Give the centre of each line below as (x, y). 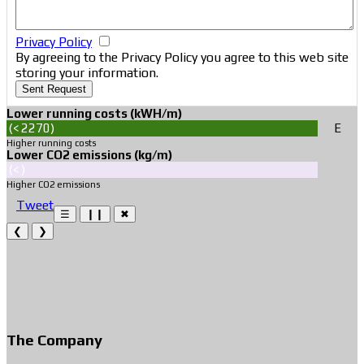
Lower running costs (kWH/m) (94, 114)
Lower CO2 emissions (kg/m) (89, 155)
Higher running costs (51, 143)
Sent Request (54, 89)
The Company (54, 340)
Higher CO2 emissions (53, 185)
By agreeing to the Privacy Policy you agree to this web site (182, 58)
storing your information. (87, 73)
